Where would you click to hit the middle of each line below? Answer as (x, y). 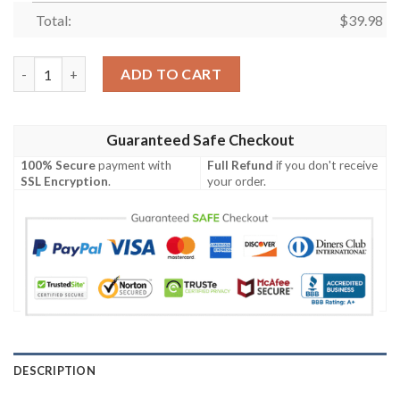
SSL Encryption (65, 181)
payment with (134, 165)
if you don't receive (326, 165)
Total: (53, 21)
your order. (237, 181)
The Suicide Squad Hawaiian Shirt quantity (143, 66)
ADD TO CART (171, 74)
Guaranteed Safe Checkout (200, 140)
